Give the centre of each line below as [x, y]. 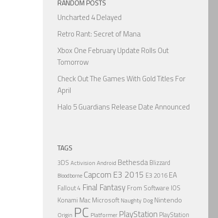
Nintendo [168, 200]
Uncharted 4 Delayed [90, 17]
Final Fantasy [104, 187]
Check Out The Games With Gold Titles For [121, 78]
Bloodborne [70, 175]
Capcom [98, 174]
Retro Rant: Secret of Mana [99, 34]
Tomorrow [73, 62]
